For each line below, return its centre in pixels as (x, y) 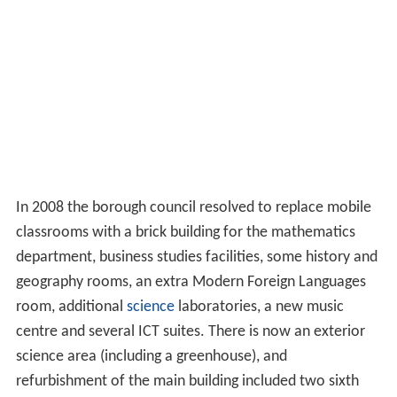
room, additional (71, 307)
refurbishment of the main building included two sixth (187, 381)
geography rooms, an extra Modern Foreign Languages (191, 282)
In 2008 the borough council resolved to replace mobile (193, 207)
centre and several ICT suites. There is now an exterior (190, 331)
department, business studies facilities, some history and (196, 257)
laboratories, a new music (259, 307)
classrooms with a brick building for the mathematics (185, 232)
